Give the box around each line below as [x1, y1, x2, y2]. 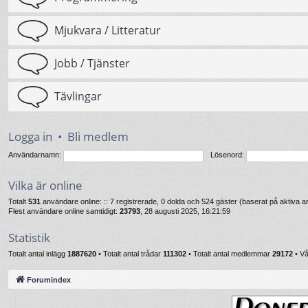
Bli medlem [67, 129, 129, 144]
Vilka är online [8, 177, 82, 193]
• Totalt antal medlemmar [186, 250, 272, 258]
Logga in [8, 129, 52, 144]
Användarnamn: [8, 151, 61, 159]
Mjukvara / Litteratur [54, 23, 161, 38]
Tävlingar [54, 89, 102, 104]
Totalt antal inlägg [8, 250, 67, 258]
